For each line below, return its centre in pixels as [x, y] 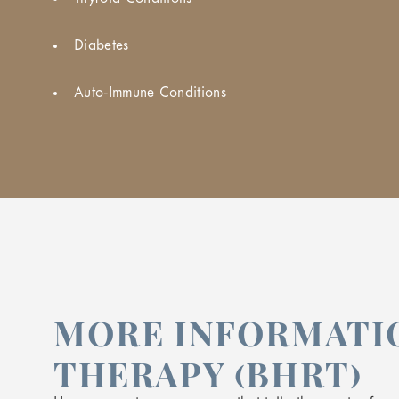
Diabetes [102, 45]
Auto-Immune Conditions [151, 93]
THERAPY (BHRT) [208, 374]
